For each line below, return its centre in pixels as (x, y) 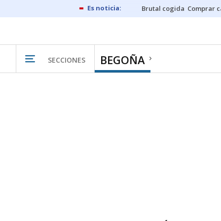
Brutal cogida (163, 8)
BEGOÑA (123, 60)
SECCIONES (67, 60)
